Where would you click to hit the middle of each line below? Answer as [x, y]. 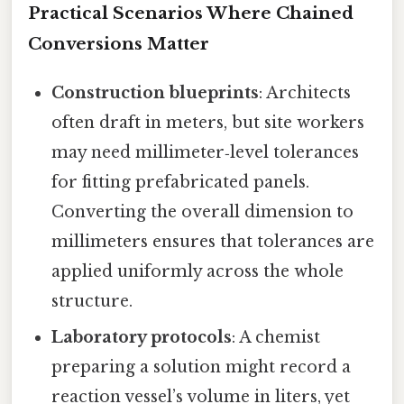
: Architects [305, 92]
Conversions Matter [119, 43]
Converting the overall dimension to [203, 211]
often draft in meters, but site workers [208, 122]
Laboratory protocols [142, 337]
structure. [92, 301]
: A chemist [276, 337]
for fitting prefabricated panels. [181, 182]
